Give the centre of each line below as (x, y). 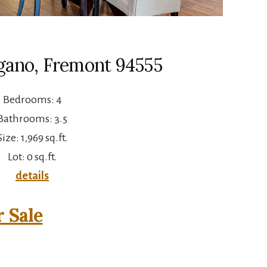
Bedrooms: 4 (32, 99)
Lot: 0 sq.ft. (32, 156)
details (32, 176)
